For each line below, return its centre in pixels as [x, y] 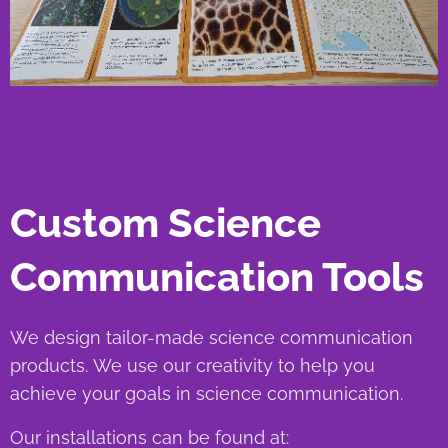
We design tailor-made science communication [211, 338]
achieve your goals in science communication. [209, 394]
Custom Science [165, 223]
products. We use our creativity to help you [192, 366]
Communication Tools [217, 277]
